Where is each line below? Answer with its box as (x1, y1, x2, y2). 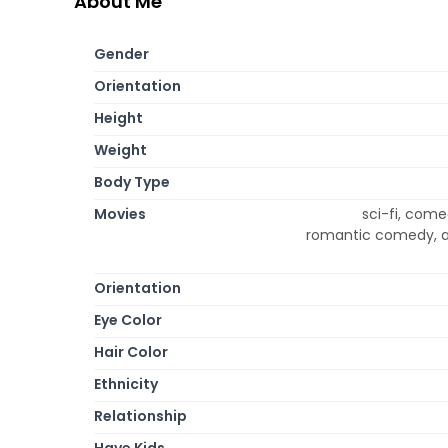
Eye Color (94, 309, 162, 330)
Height (94, 107, 143, 128)
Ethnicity (94, 373, 158, 394)
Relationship (94, 405, 187, 426)
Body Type (94, 171, 170, 192)
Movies (94, 203, 146, 224)
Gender (94, 43, 149, 64)
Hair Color (94, 341, 168, 362)
